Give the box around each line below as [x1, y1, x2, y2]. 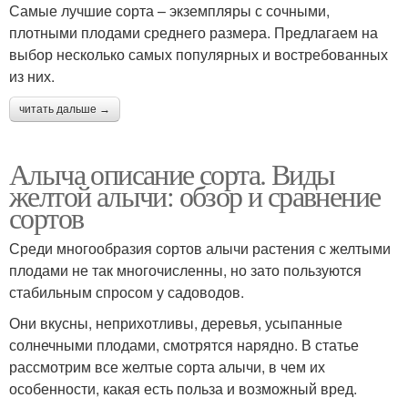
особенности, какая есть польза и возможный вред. [9, 377, 357, 399]
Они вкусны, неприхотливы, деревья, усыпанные [9, 311, 342, 333]
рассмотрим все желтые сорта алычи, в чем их [9, 355, 325, 377]
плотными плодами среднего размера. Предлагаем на [9, 21, 378, 43]
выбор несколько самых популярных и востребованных [9, 43, 388, 65]
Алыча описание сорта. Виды [9, 153, 335, 193]
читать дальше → [19, 102, 110, 116]
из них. [9, 65, 55, 87]
